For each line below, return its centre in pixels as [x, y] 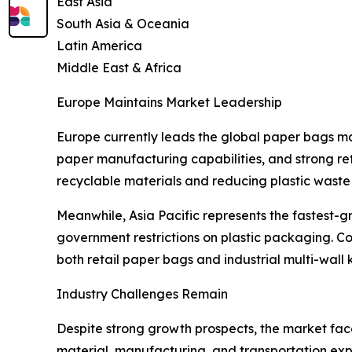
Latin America [99, 46]
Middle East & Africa [119, 68]
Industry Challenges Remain [142, 294]
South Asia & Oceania [123, 24]
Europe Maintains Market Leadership [169, 103]
